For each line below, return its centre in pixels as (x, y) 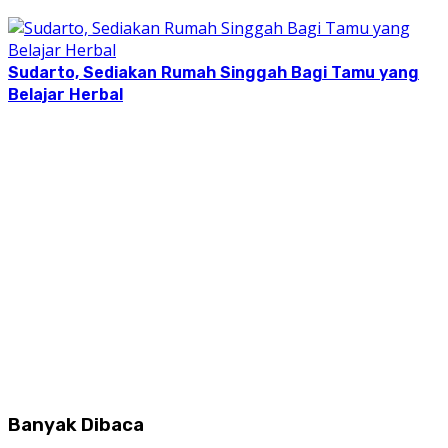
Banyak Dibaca (76, 425)
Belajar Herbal (65, 95)
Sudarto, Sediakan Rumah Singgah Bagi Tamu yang (213, 73)
